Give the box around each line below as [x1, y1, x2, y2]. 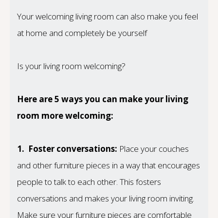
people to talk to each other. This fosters [17, 176, 161, 188]
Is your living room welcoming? [17, 60, 126, 72]
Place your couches [119, 143, 189, 155]
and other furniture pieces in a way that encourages [17, 160, 200, 171]
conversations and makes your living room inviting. [17, 193, 194, 204]
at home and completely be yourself [17, 27, 147, 38]
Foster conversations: [28, 143, 119, 155]
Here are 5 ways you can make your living [17, 93, 188, 105]
